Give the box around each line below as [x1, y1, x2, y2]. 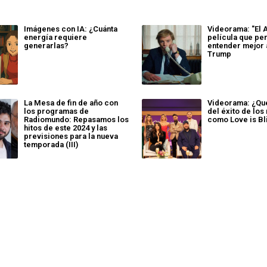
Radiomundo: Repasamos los [23, 114, 129, 124]
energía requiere [23, 32, 87, 42]
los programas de [23, 106, 89, 116]
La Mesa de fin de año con [23, 98, 118, 107]
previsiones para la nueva [23, 131, 118, 141]
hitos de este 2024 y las [23, 123, 107, 132]
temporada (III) [23, 139, 78, 149]
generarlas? [23, 41, 69, 50]
